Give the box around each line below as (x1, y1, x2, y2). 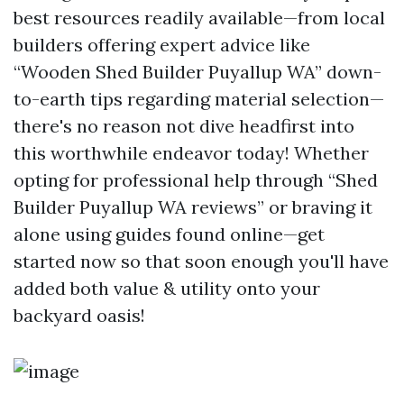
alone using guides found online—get (14, 223, 325, 245)
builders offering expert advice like (14, 33, 310, 56)
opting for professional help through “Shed (14, 169, 378, 191)
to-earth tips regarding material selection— (14, 87, 384, 110)
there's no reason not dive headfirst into (14, 115, 354, 137)
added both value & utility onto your (14, 277, 320, 299)
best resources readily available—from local (14, 6, 385, 29)
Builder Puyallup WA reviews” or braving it (14, 196, 372, 218)
